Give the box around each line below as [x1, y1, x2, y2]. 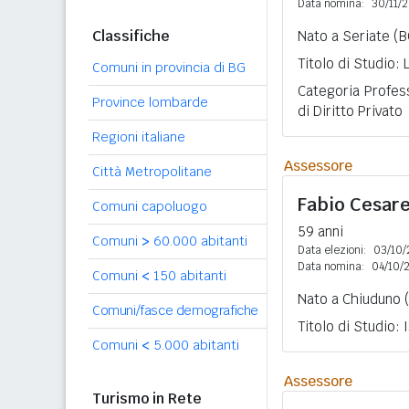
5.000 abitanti [150, 337, 239, 353]
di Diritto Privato [298, 102, 403, 120]
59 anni [298, 223, 343, 240]
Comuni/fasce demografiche [92, 302, 258, 319]
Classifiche [92, 26, 170, 46]
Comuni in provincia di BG [92, 59, 246, 76]
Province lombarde [92, 94, 208, 110]
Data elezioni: [298, 243, 366, 257]
